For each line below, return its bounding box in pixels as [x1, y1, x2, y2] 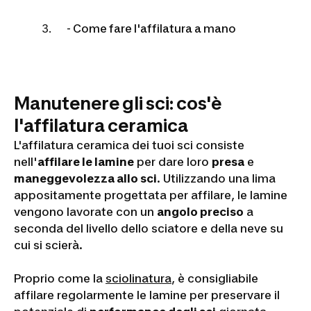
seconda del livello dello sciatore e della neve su [14, 221, 283, 235]
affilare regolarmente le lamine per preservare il [14, 288, 280, 302]
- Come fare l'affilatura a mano [67, 22, 236, 35]
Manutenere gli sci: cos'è [14, 92, 221, 114]
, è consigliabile [171, 271, 258, 285]
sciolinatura [106, 271, 171, 285]
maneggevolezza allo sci [14, 171, 157, 185]
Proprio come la [14, 271, 106, 285]
